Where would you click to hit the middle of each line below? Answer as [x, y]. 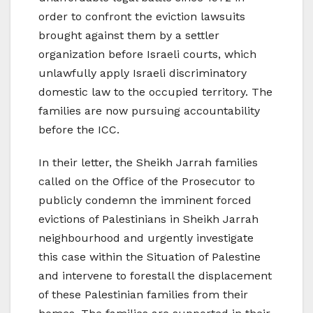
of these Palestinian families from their [143, 295]
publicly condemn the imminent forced [145, 201]
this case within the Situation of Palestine [150, 257]
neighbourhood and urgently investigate [146, 238]
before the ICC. [79, 130]
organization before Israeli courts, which [147, 54]
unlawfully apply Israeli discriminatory [143, 73]
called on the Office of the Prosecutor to [147, 182]
